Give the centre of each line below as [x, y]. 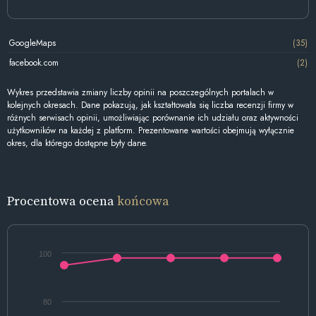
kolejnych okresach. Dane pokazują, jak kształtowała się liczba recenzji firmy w [150, 105]
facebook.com [34, 62]
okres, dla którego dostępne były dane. [78, 144]
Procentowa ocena [62, 200]
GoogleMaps [32, 43]
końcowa [143, 200]
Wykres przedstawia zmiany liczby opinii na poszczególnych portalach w [140, 93]
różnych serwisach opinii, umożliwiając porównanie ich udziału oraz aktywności [153, 118]
